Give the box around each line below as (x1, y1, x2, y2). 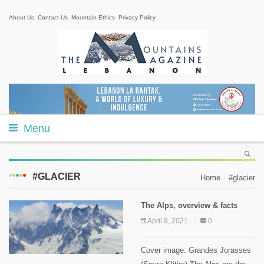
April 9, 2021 (147, 216, 188, 225)
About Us (9, 14, 34, 21)
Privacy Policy (118, 14, 156, 21)
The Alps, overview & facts (141, 200, 237, 210)
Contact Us (38, 14, 68, 21)
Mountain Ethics (71, 14, 115, 21)
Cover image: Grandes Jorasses (141, 245, 251, 255)
